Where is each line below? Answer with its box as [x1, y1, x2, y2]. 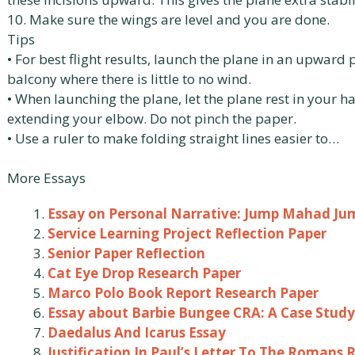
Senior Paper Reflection [48, 244, 205, 262]
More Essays [7, 169, 86, 187]
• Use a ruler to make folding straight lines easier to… [7, 128, 339, 147]
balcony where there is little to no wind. [7, 69, 251, 88]
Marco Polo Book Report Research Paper [48, 284, 319, 302]
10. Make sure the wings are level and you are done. [7, 10, 330, 29]
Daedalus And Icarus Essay [48, 323, 226, 342]
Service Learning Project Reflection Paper [48, 224, 326, 242]
